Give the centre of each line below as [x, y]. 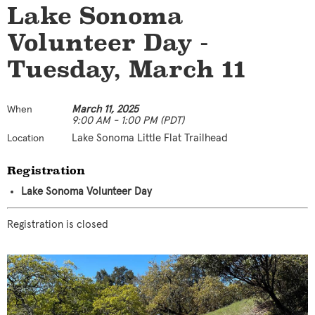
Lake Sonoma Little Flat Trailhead [150, 138]
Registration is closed [58, 224]
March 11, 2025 [105, 109]
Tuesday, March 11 [126, 69]
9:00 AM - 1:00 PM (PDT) [128, 120]
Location [26, 138]
